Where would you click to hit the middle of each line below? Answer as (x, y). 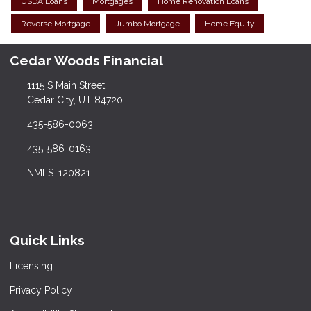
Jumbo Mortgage (148, 23)
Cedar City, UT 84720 (75, 100)
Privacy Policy (41, 291)
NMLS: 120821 (58, 173)
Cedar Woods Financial (86, 60)
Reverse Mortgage (56, 23)
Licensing (31, 266)
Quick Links (47, 241)
